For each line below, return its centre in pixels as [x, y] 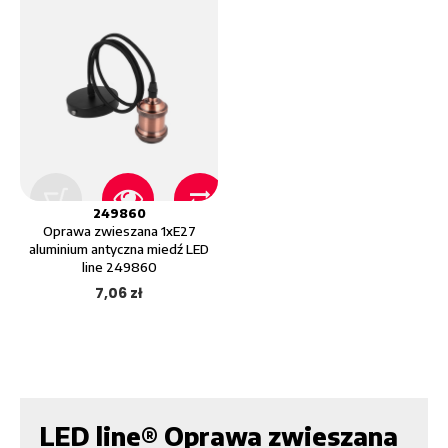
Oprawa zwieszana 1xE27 [119, 231]
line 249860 [119, 267]
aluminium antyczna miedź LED [119, 249]
